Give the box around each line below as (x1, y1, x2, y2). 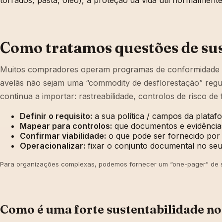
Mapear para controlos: (20, 121, 112, 131)
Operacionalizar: (20, 141, 85, 151)
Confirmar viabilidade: (20, 131, 106, 141)
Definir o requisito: (20, 111, 92, 121)
